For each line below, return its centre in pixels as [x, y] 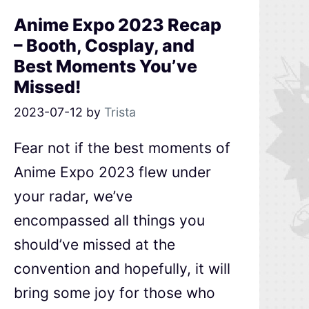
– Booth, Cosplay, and [104, 46]
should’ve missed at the [94, 245]
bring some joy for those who [114, 293]
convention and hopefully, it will [122, 269]
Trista [120, 112]
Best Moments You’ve [106, 67]
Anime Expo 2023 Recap [118, 25]
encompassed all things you [109, 221]
